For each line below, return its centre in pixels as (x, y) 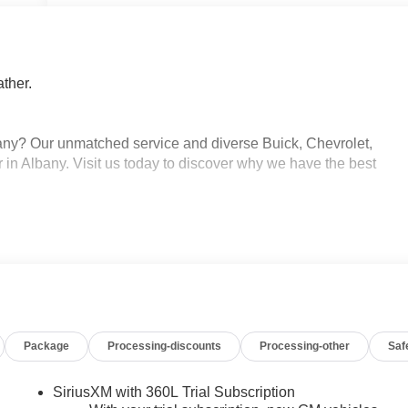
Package (47, 346)
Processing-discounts (165, 346)
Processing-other (305, 346)
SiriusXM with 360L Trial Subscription (174, 392)
